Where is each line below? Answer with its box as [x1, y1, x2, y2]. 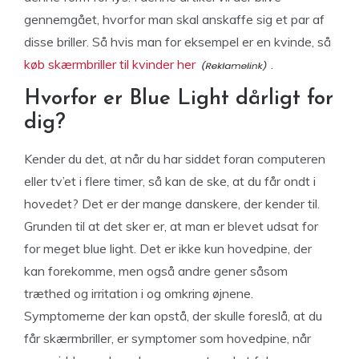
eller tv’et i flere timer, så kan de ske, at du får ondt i [24, 173, 316, 189]
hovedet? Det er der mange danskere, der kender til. [24, 196, 320, 212]
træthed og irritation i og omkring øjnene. [24, 285, 253, 301]
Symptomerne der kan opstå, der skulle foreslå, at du [24, 308, 322, 324]
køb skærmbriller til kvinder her [24, 56, 196, 72]
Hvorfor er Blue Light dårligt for [24, 88, 333, 110]
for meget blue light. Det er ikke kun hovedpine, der [24, 240, 312, 256]
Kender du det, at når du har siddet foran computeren [24, 151, 325, 167]
